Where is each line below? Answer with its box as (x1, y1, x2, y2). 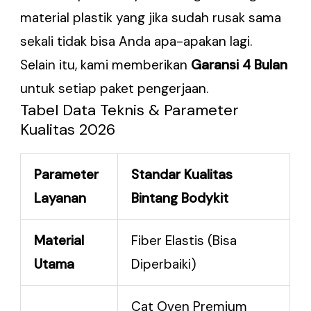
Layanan (34, 190, 87, 208)
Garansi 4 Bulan (191, 56, 288, 74)
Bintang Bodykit (131, 190, 229, 208)
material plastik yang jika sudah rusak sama (20, 9, 282, 27)
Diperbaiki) (131, 255, 197, 274)
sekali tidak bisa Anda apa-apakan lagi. (20, 33, 253, 51)
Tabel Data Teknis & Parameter (20, 100, 239, 121)
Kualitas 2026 (20, 119, 116, 140)
